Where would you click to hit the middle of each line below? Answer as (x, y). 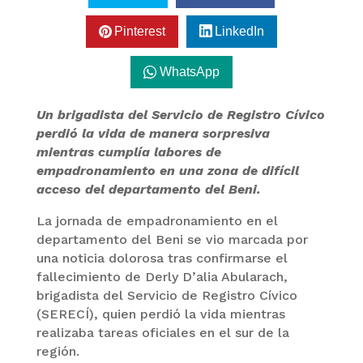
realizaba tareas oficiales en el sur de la (162, 332)
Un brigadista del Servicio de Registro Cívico (180, 114)
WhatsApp (189, 71)
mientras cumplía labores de (128, 152)
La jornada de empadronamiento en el (157, 220)
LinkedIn (239, 32)
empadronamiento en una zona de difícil (167, 170)
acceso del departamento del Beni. (148, 189)
